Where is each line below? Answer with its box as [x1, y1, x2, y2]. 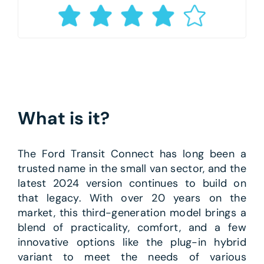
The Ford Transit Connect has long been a [17, 147, 247, 161]
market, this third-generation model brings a [17, 206, 247, 220]
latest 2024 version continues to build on [17, 176, 247, 191]
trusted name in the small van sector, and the [17, 161, 247, 176]
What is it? [17, 107, 110, 130]
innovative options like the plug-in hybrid [17, 235, 247, 250]
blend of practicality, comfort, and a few [17, 220, 247, 235]
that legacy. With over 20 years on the [17, 191, 247, 206]
